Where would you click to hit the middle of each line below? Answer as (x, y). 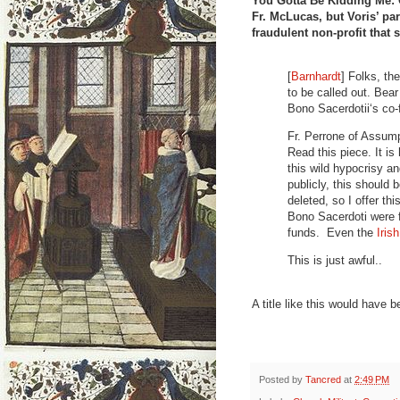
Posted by (282, 380)
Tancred (323, 380)
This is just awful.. (335, 261)
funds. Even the (332, 232)
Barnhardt (316, 76)
